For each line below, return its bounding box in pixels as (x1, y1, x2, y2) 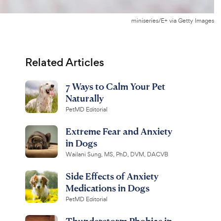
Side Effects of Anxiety (65, 170, 158, 182)
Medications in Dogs (65, 182, 149, 193)
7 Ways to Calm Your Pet (65, 80, 165, 92)
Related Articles (25, 55, 104, 70)
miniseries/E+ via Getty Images (131, 17, 214, 25)
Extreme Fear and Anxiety (65, 125, 172, 137)
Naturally (65, 92, 104, 104)
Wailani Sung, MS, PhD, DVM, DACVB (65, 150, 168, 158)
